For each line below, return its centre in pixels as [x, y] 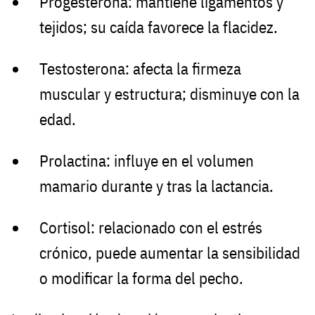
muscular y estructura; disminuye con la [169, 94]
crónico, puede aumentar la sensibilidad [170, 252]
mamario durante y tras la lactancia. [156, 186]
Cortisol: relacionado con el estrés [151, 227]
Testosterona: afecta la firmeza [140, 69]
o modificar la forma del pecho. [141, 278]
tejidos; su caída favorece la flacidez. [159, 27]
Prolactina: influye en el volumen [147, 160]
